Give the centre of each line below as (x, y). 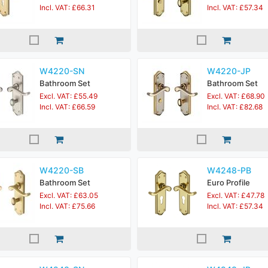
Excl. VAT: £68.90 (236, 96)
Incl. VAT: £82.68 (235, 107)
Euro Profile (229, 182)
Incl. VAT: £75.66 (67, 206)
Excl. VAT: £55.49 (68, 96)
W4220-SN (62, 71)
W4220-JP (229, 71)
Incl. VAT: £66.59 (67, 107)
